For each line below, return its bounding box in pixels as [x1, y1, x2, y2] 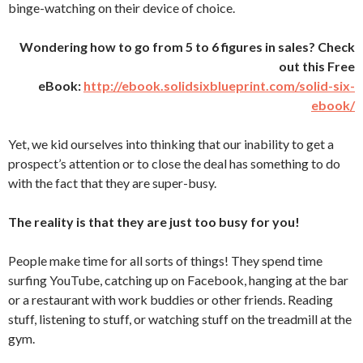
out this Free [279, 58, 355, 74]
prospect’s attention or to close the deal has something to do [8, 156, 340, 171]
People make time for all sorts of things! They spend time [8, 253, 322, 268]
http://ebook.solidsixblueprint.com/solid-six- [83, 78, 355, 93]
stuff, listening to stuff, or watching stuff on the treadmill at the [8, 311, 352, 327]
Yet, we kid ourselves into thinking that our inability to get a [8, 136, 334, 152]
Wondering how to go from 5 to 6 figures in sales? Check [19, 39, 355, 54]
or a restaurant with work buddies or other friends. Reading [8, 292, 333, 307]
